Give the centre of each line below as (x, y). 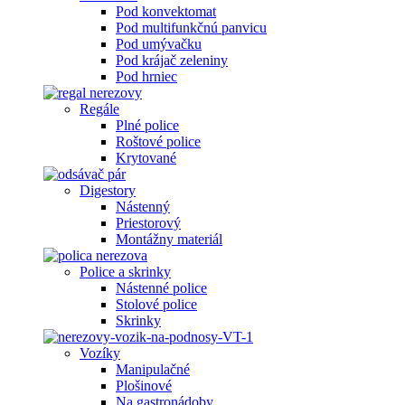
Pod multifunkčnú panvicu (191, 28)
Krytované (146, 158)
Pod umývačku (159, 44)
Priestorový (148, 223)
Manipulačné (153, 369)
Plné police (147, 125)
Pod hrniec (146, 76)
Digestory (108, 190)
